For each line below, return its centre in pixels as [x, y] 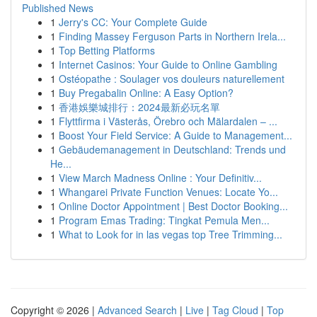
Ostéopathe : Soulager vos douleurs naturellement [172, 79]
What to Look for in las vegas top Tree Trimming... [171, 234]
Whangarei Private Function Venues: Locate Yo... [168, 192]
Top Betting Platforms [107, 50]
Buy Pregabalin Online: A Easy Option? [146, 93]
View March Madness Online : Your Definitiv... [160, 178]
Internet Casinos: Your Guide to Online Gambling [168, 64]
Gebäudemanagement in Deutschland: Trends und [172, 149]
